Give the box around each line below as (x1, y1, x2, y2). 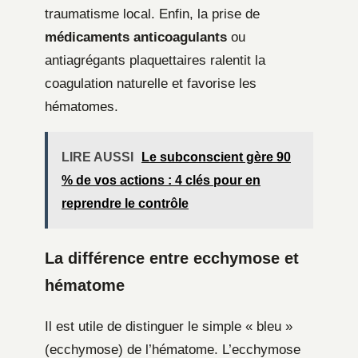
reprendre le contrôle (62, 197, 189, 211)
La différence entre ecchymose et (45, 249, 299, 268)
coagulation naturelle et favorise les (45, 76, 257, 92)
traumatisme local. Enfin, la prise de (45, 6, 260, 22)
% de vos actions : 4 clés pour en (62, 173, 261, 188)
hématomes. (45, 99, 118, 115)
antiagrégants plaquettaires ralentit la (45, 53, 265, 69)
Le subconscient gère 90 (141, 150, 291, 165)
